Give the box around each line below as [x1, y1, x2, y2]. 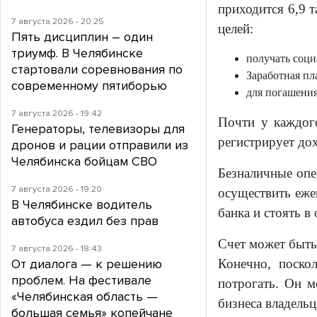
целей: [218, 21, 254, 37]
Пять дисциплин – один [11, 29, 153, 45]
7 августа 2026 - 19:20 [11, 183, 102, 195]
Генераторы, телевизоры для [11, 121, 185, 137]
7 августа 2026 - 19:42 [11, 108, 102, 120]
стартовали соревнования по [11, 62, 183, 78]
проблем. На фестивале [11, 272, 151, 289]
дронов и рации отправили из [11, 137, 188, 154]
